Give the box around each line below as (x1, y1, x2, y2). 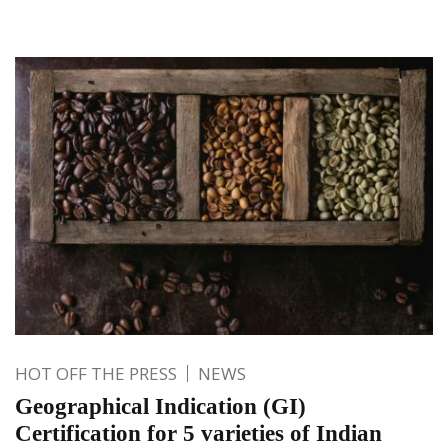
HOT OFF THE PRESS (15, 361, 177, 385)
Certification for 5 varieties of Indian (15, 420, 382, 446)
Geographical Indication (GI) (15, 393, 306, 419)
